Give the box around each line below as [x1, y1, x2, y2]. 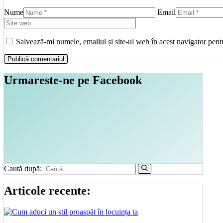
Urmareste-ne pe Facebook [4, 73, 142, 87]
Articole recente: [4, 184, 91, 197]
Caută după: [4, 164, 42, 173]
